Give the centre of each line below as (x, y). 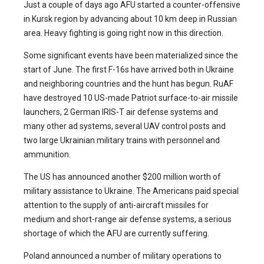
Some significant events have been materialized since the (131, 56)
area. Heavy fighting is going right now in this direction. (123, 33)
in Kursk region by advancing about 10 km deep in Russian (130, 19)
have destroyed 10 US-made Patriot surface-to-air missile (131, 98)
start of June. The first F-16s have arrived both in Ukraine (129, 70)
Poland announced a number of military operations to (123, 256)
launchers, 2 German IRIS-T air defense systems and (121, 112)
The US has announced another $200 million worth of (122, 177)
